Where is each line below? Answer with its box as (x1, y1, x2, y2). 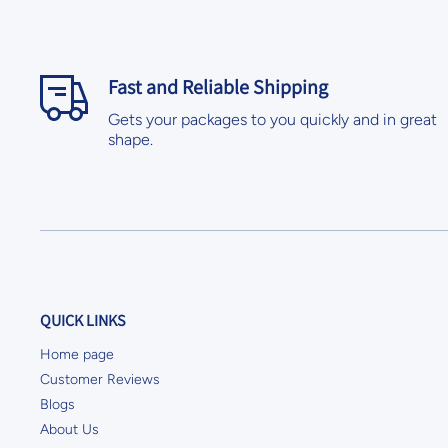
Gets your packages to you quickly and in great (108, 110, 437, 129)
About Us (40, 421, 99, 438)
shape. (108, 130, 153, 149)
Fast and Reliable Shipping (108, 74, 328, 100)
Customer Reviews (40, 371, 160, 388)
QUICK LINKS (40, 310, 125, 331)
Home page (40, 346, 114, 363)
